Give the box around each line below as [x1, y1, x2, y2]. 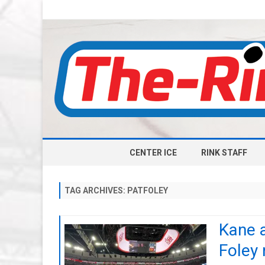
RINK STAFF [201, 148, 247, 157]
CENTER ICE [129, 148, 177, 157]
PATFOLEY [127, 186, 168, 195]
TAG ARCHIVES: [64, 186, 127, 195]
